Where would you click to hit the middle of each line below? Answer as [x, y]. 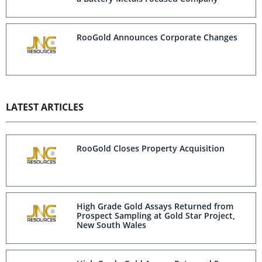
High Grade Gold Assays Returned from [155, 206]
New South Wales [111, 225]
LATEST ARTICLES [45, 107]
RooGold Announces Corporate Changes [157, 37]
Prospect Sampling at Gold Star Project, [156, 215]
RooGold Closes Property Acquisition [151, 148]
